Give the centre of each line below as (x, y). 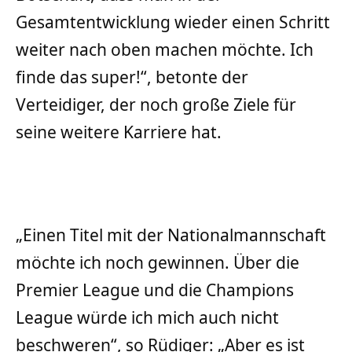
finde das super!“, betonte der (132, 77)
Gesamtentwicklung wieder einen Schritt (173, 22)
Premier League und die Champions (155, 290)
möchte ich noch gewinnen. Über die (158, 263)
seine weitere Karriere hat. (119, 132)
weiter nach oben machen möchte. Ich (165, 49)
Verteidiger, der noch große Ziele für (156, 104)
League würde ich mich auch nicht (147, 318)
